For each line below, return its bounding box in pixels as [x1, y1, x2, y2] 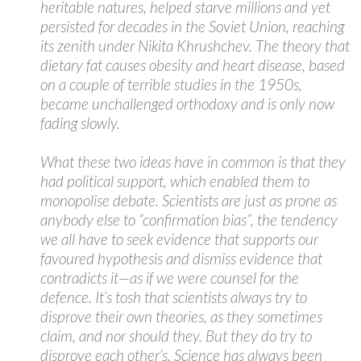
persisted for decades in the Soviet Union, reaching [40, 17, 344, 35]
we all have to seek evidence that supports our [40, 230, 318, 248]
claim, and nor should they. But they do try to [40, 326, 312, 345]
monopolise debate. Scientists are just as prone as [40, 191, 337, 210]
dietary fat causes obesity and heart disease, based [40, 56, 345, 74]
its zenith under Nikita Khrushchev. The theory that [40, 36, 350, 55]
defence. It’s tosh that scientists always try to [40, 288, 307, 306]
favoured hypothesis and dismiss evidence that [40, 249, 322, 268]
